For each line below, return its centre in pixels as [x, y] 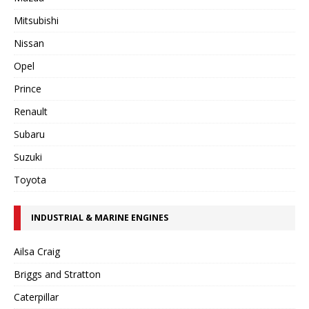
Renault [31, 111]
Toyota [30, 180]
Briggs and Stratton [57, 274]
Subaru [29, 134]
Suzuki [28, 157]
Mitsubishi [36, 20]
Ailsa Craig [37, 251]
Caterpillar [36, 297]
